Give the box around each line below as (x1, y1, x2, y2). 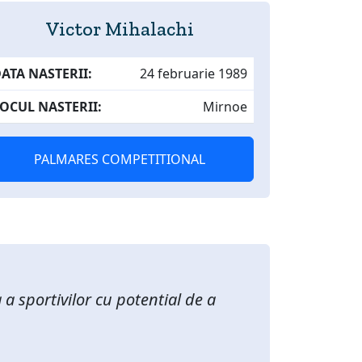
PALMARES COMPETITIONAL (34, 150, 205, 168)
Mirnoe (203, 98, 247, 116)
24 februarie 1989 (140, 65, 247, 82)
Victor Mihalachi (45, 17, 194, 40)
